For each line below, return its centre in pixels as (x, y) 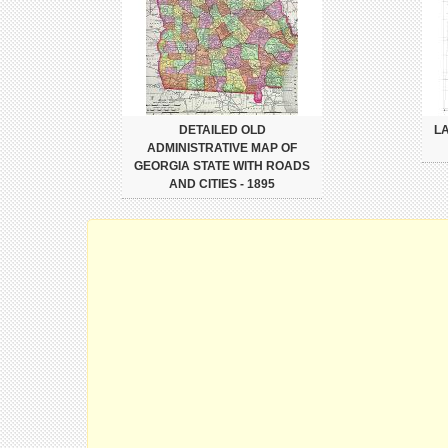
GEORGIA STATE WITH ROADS (222, 166)
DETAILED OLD (222, 130)
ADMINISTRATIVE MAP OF (222, 148)
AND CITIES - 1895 (222, 184)
